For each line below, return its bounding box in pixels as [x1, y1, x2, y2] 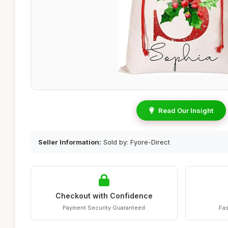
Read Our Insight [158, 106, 213, 115]
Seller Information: [38, 138, 101, 146]
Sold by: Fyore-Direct [101, 138, 170, 146]
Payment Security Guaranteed [63, 204, 146, 211]
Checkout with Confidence [55, 191, 153, 200]
